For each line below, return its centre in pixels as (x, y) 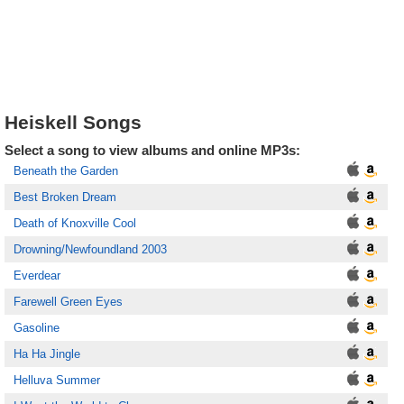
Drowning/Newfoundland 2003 (90, 249)
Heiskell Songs (73, 122)
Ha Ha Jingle (47, 354)
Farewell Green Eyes (68, 302)
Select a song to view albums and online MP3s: (152, 150)
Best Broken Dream (65, 197)
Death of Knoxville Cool (75, 223)
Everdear (37, 275)
